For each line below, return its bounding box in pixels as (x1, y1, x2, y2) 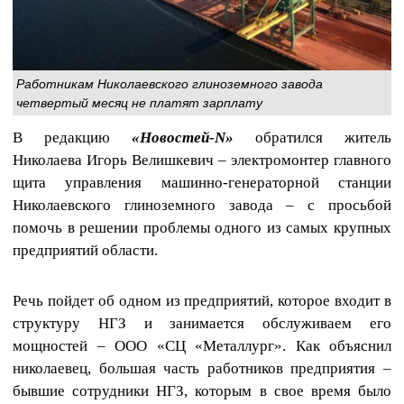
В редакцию (13, 129, 132, 147)
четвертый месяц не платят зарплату (16, 93, 262, 112)
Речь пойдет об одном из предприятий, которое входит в (13, 291, 391, 309)
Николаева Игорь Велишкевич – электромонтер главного (13, 151, 391, 170)
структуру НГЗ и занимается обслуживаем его (13, 314, 391, 332)
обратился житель (234, 129, 391, 147)
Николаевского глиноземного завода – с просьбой (13, 197, 391, 215)
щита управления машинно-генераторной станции (13, 174, 391, 192)
